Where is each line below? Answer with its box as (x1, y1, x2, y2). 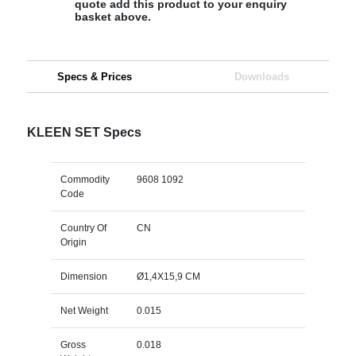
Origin (60, 236, 87, 248)
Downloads (234, 70, 289, 83)
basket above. (74, 10, 151, 23)
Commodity (60, 173, 110, 185)
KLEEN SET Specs (26, 125, 141, 139)
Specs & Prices (56, 70, 132, 83)
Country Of (60, 222, 106, 234)
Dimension (60, 270, 107, 282)
